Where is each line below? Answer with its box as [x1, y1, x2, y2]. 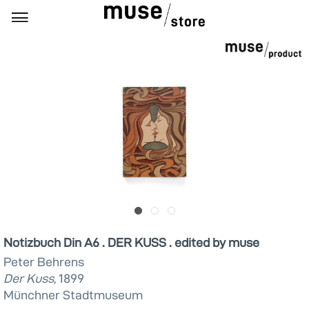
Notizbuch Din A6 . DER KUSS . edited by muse [3, 235, 259, 250]
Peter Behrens [3, 254, 84, 269]
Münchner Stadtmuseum [3, 287, 143, 302]
